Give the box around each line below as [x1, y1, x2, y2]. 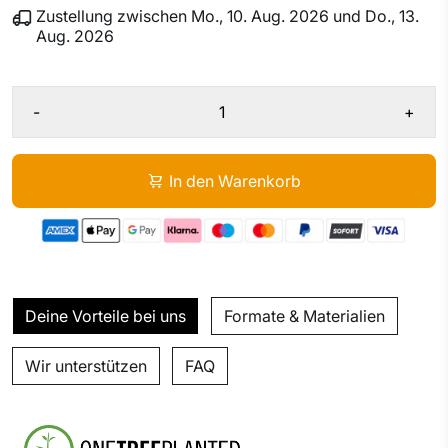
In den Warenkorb [169, 171, 301, 192]
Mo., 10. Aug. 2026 [191, 6, 329, 27]
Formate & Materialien [224, 306, 385, 327]
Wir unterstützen [25, 356, 147, 377]
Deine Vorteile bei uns [25, 306, 186, 327]
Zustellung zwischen [36, 6, 191, 27]
